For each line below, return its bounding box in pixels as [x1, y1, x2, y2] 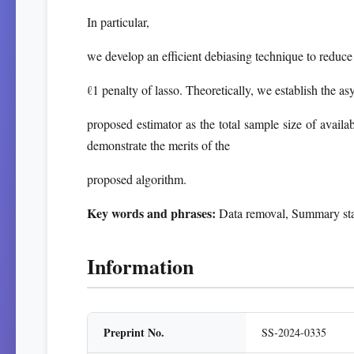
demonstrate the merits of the [87, 137, 230, 153]
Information [87, 251, 194, 281]
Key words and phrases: [87, 204, 216, 222]
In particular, [87, 13, 149, 30]
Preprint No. [104, 324, 164, 341]
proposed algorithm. [87, 171, 186, 187]
